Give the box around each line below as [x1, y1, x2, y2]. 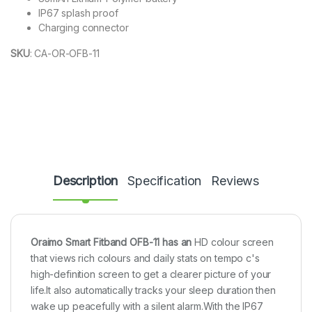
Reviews [211, 173, 260, 189]
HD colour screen [194, 236, 274, 249]
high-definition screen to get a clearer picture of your [31, 268, 272, 281]
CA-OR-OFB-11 [34, 47, 100, 60]
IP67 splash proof [38, 7, 118, 19]
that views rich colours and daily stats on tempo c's [31, 252, 260, 265]
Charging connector [38, 22, 129, 34]
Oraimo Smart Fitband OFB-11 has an [31, 236, 195, 249]
